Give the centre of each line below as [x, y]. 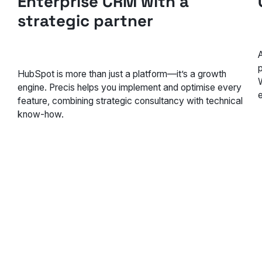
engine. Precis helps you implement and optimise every [130, 87]
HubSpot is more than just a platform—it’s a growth [122, 74]
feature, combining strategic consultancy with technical [130, 101]
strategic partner [86, 20]
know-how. [41, 114]
